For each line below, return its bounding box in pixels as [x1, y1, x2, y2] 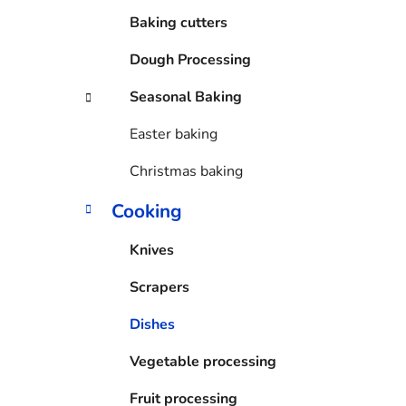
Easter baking [130, 123, 217, 144]
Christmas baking [130, 160, 243, 181]
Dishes [130, 314, 175, 334]
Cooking [111, 198, 182, 224]
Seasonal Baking [130, 86, 242, 107]
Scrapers [130, 276, 189, 297]
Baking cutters [130, 12, 227, 33]
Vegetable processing [130, 351, 276, 372]
